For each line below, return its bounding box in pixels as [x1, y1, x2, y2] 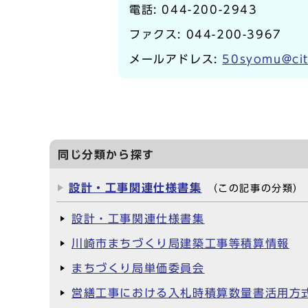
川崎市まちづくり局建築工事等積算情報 [71, 238, 289, 249]
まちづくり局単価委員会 [71, 263, 205, 274]
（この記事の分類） [207, 184, 305, 193]
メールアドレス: [129, 54, 223, 65]
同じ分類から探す [58, 149, 155, 160]
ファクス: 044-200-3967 [129, 29, 282, 40]
